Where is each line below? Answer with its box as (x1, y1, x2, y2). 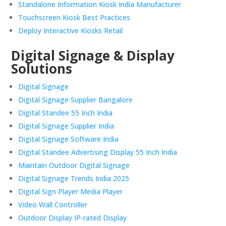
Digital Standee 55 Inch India (18, 108, 113, 118)
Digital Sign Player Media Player (18, 187, 123, 197)
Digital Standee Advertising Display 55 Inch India (18, 147, 178, 157)
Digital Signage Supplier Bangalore (18, 95, 133, 105)
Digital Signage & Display (11, 46, 175, 65)
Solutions (11, 60, 73, 78)
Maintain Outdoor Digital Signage (18, 160, 130, 171)
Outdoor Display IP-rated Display (18, 213, 127, 223)
